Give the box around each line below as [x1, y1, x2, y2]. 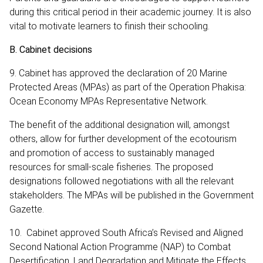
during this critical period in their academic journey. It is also [9, 6, 251, 18]
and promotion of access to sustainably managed [9, 147, 214, 159]
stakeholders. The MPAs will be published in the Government [9, 189, 254, 201]
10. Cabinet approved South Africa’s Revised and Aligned [9, 227, 243, 238]
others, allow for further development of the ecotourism [9, 133, 237, 144]
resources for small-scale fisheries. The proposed [9, 161, 213, 173]
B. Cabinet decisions [9, 43, 92, 55]
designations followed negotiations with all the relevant [9, 175, 234, 187]
